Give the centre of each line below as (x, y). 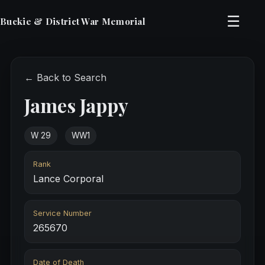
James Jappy (76, 105)
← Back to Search (65, 77)
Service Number (62, 214)
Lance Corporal (68, 179)
